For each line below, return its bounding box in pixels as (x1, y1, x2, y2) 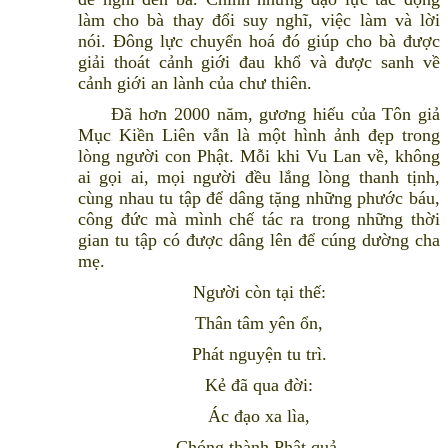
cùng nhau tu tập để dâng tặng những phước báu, (78, 188, 440, 209)
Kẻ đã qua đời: (205, 375, 313, 396)
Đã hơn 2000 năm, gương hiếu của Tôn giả (78, 104, 440, 125)
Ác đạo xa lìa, (208, 406, 310, 427)
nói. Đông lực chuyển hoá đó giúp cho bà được (78, 31, 440, 52)
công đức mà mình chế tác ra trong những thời (78, 209, 440, 230)
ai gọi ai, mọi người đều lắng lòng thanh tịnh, (78, 167, 440, 188)
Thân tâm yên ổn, (195, 313, 323, 334)
